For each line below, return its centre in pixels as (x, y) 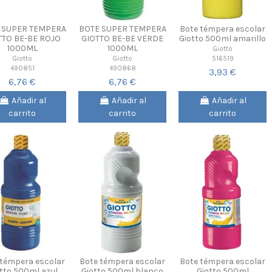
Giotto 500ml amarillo (223, 38)
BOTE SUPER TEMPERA (122, 29)
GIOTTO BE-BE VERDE (122, 38)
